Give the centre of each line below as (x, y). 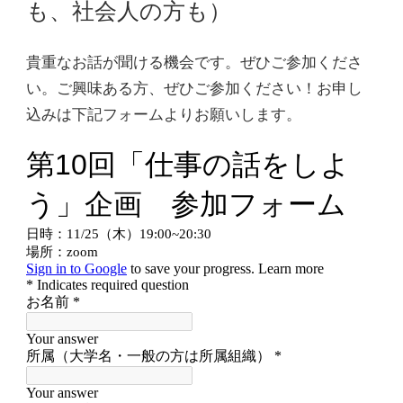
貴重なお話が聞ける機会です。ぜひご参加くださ (194, 62)
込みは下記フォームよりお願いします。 (164, 114)
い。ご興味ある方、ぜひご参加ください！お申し (194, 88)
